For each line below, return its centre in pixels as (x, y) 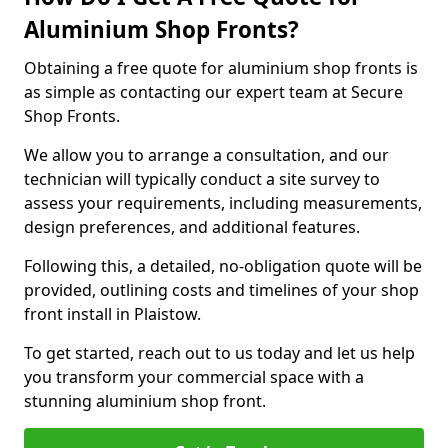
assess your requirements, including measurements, (223, 203)
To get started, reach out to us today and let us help (219, 353)
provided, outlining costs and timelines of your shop (221, 290)
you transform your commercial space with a (194, 377)
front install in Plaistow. (114, 314)
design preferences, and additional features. (192, 227)
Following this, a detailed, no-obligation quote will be (223, 266)
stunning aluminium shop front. (145, 401)
